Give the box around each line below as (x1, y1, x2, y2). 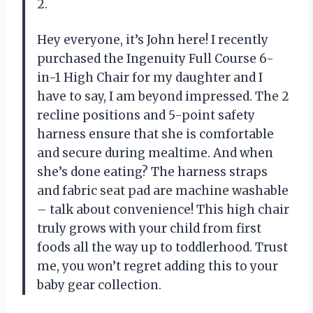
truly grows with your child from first (37, 220, 261, 236)
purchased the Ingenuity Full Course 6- (37, 50, 274, 66)
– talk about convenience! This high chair (37, 201, 289, 217)
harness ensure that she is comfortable (37, 126, 274, 142)
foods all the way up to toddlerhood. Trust (37, 239, 288, 255)
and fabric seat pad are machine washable (37, 182, 289, 198)
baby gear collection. (37, 277, 161, 293)
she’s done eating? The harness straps (37, 163, 268, 180)
